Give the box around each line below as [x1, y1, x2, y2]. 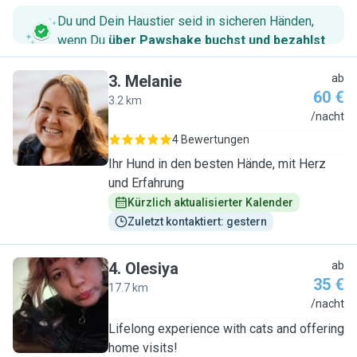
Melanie [125, 72, 182, 91]
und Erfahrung [108, 175, 184, 190]
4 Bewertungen [172, 133, 249, 146]
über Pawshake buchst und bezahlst [108, 33, 325, 48]
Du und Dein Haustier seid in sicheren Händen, [57, 14, 314, 29]
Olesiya [125, 259, 178, 278]
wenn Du [57, 33, 108, 48]
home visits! [108, 340, 178, 355]
